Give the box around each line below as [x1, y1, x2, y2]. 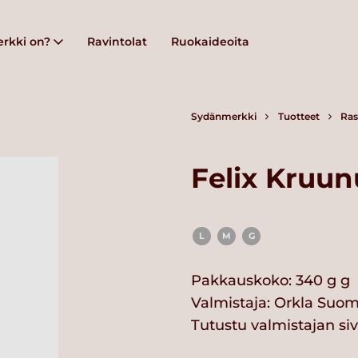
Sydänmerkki [191, 110, 257, 122]
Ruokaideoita [171, 34, 249, 49]
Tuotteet [277, 110, 320, 122]
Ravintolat [87, 34, 147, 49]
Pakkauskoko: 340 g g [191, 271, 350, 289]
